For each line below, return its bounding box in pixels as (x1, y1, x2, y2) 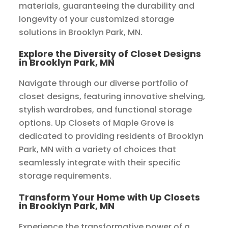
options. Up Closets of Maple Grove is (19, 117, 175, 129)
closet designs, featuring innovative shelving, (19, 91, 206, 103)
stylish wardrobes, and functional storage (19, 104, 192, 116)
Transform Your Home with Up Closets (19, 191, 201, 204)
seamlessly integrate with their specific (19, 157, 181, 169)
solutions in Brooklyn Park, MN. (19, 26, 143, 39)
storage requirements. (19, 170, 112, 182)
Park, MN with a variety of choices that (19, 144, 177, 156)
